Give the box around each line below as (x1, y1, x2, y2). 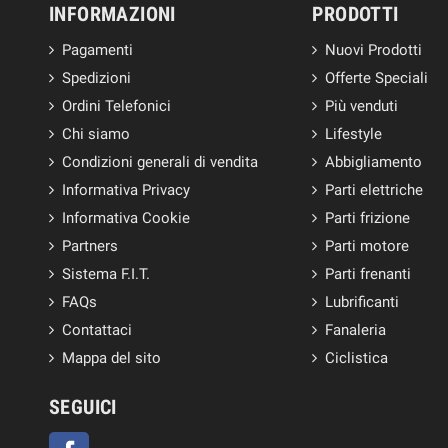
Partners (62, 236, 118, 255)
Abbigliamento (325, 152, 423, 171)
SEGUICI (49, 394, 117, 419)
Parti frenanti (325, 264, 412, 283)
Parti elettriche (325, 180, 424, 199)
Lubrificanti (325, 292, 400, 311)
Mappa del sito (62, 348, 161, 367)
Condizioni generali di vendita (62, 152, 258, 171)
